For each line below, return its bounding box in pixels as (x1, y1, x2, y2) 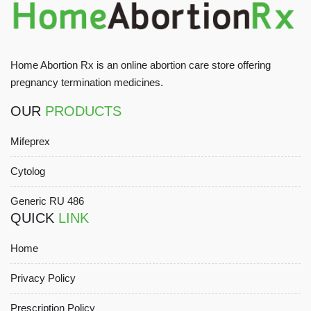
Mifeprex (10, 135, 50, 147)
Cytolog (10, 165, 45, 177)
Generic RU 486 (10, 194, 84, 207)
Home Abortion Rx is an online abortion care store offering (10, 58, 271, 71)
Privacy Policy (10, 271, 76, 284)
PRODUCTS (45, 103, 121, 119)
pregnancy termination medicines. (10, 76, 163, 88)
